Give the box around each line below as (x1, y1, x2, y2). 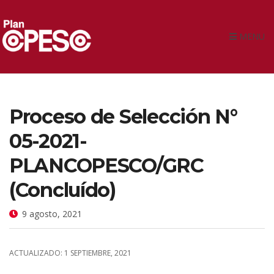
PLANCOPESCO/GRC (9, 153, 204, 177)
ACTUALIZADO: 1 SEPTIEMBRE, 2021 (9, 247, 131, 258)
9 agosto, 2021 (22, 207, 82, 220)
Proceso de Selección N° (9, 104, 237, 128)
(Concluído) (9, 177, 116, 202)
